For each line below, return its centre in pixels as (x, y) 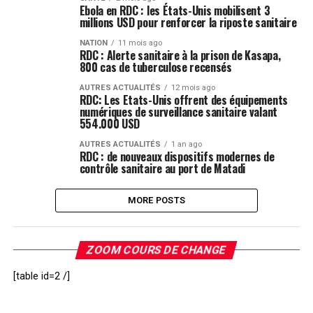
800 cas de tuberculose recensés (155, 67)
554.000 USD (110, 124)
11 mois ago (140, 43)
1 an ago (186, 144)
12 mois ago (193, 88)
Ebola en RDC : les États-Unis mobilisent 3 (175, 10)
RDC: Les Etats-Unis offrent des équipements (183, 100)
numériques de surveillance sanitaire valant (178, 112)
